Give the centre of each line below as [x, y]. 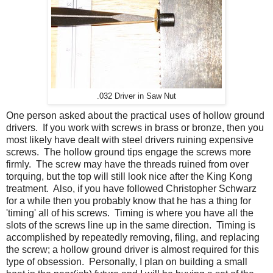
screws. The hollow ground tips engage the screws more [129, 152]
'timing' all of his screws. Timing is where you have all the [130, 213]
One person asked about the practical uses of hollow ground [135, 116]
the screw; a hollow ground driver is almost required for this [133, 250]
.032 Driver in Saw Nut [136, 97]
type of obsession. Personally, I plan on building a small [127, 262]
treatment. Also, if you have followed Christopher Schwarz [131, 189]
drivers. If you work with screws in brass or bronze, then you [135, 128]
